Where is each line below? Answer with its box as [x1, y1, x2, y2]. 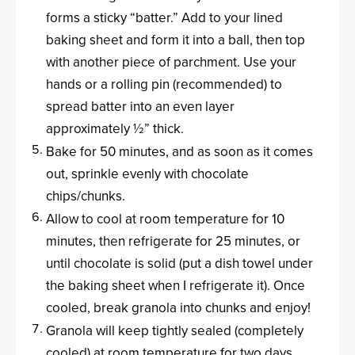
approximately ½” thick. [46, 119, 184, 138]
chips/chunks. [46, 186, 125, 205]
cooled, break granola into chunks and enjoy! [46, 298, 311, 317]
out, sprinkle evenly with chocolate [46, 164, 249, 183]
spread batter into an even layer [46, 97, 235, 116]
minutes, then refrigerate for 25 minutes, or [46, 231, 300, 250]
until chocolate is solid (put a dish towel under [46, 254, 313, 273]
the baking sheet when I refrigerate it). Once [46, 276, 305, 295]
